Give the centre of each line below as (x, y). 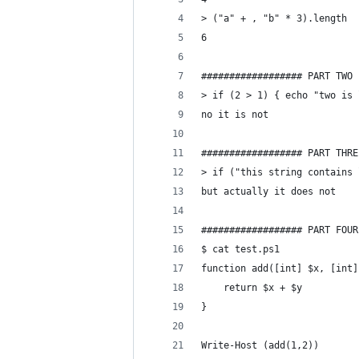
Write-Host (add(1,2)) (260, 345)
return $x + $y (252, 288)
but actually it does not (268, 192)
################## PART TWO (277, 76)
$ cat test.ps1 (240, 249)
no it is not (235, 115)
